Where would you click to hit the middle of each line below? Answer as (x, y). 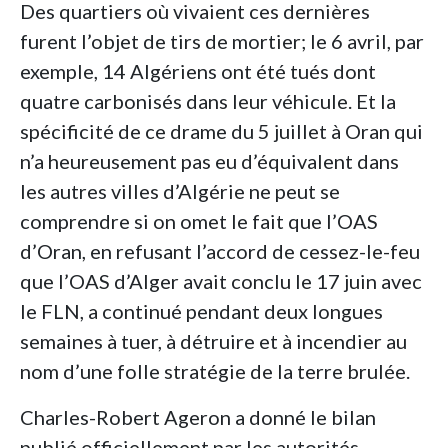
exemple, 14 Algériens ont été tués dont (198, 71)
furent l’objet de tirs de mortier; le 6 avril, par (222, 41)
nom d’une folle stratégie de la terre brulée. (215, 371)
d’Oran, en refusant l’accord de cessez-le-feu (220, 251)
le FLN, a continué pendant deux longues (201, 311)
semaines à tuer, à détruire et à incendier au (213, 341)
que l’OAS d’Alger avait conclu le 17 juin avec (221, 281)
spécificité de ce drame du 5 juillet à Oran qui (221, 131)
